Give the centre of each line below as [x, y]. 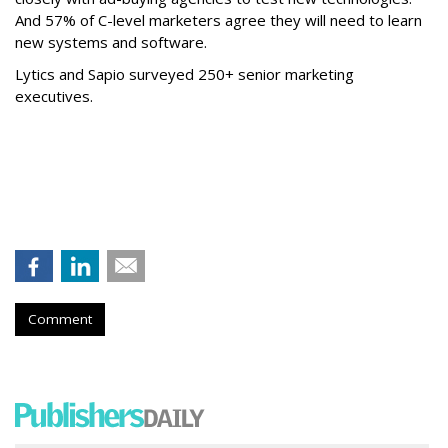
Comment [60, 319]
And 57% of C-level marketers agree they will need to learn [218, 20]
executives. [56, 96]
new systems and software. [111, 42]
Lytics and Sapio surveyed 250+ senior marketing [184, 74]
